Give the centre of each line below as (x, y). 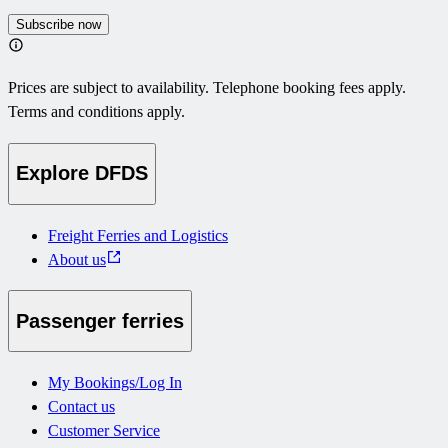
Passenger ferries (100, 320)
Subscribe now (58, 24)
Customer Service (104, 431)
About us (77, 259)
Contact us (81, 407)
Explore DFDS (82, 173)
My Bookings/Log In (115, 383)
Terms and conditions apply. (96, 111)
